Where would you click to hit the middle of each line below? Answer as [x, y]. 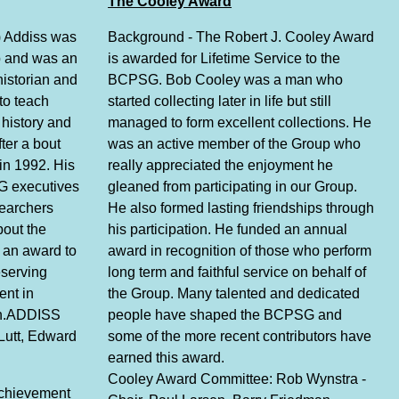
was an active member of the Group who [235, 144]
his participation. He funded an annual [228, 230]
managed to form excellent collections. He [240, 123]
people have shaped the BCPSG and [225, 315]
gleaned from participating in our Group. [233, 187]
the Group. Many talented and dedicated [234, 294]
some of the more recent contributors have [240, 337]
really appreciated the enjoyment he [221, 166]
